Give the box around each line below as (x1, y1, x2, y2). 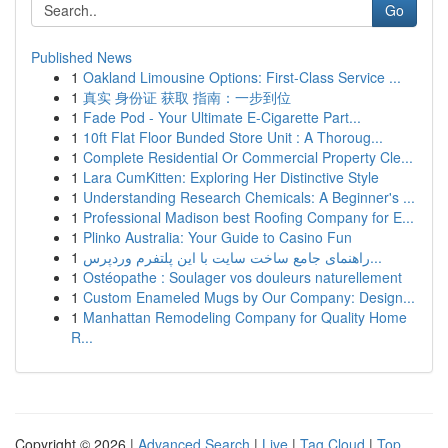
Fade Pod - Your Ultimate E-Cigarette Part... (83, 107, 361, 127)
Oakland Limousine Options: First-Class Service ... (83, 67, 401, 87)
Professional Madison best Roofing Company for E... (83, 207, 414, 227)
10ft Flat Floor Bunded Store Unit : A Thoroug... (83, 127, 383, 147)
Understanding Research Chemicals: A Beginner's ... (83, 187, 415, 207)
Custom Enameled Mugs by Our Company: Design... (83, 287, 415, 307)
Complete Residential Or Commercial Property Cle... (83, 147, 413, 167)
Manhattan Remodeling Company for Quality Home (83, 307, 407, 327)
